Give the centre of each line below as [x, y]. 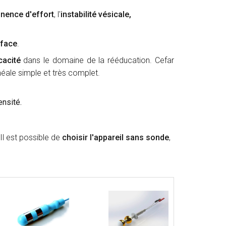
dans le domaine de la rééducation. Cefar [99, 61]
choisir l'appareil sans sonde [116, 138]
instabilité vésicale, [96, 15]
